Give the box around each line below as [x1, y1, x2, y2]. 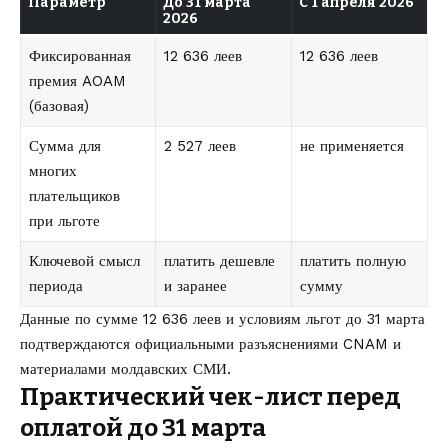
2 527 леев [163, 137, 236, 156]
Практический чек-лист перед [20, 383, 401, 412]
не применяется [299, 137, 404, 156]
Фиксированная [28, 47, 131, 66]
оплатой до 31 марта [20, 414, 266, 443]
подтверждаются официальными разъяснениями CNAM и [20, 335, 401, 354]
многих [28, 162, 77, 181]
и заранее [163, 277, 227, 296]
